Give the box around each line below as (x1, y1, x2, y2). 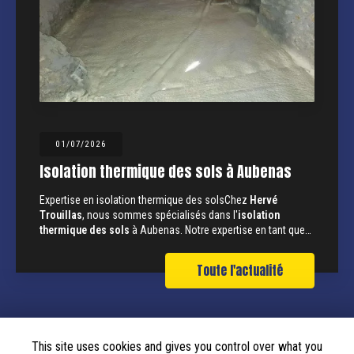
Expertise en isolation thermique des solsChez (40, 194, 250, 207)
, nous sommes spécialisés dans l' (82, 209, 238, 222)
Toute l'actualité (197, 261, 283, 281)
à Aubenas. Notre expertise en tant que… (130, 224, 311, 237)
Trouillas (40, 209, 82, 222)
